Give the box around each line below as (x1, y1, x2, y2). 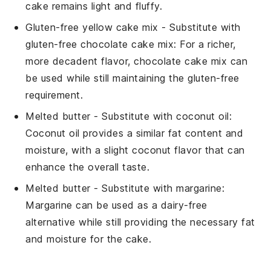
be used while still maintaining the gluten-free (25, 71, 240, 84)
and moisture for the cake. (25, 232, 152, 245)
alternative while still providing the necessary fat (25, 215, 255, 228)
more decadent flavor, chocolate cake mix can (25, 54, 248, 67)
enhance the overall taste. (25, 160, 150, 173)
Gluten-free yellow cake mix (25, 21, 158, 33)
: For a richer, (174, 38, 236, 50)
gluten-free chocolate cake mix (25, 38, 174, 50)
